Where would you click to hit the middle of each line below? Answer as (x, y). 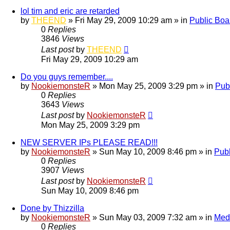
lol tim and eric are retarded (70, 11)
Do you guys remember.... (67, 76)
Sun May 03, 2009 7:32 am (148, 217)
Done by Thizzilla (52, 208)
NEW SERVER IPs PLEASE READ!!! (89, 142)
